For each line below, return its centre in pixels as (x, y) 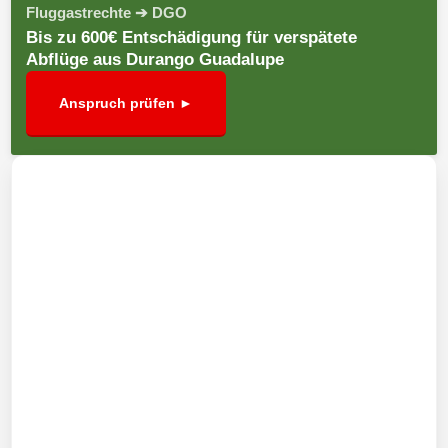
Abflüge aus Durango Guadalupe (155, 59)
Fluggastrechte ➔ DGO (107, 12)
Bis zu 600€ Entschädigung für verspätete (192, 37)
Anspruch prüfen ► (126, 102)
